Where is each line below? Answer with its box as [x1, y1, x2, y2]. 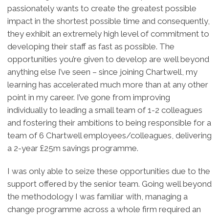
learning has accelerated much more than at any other [7, 80, 208, 90]
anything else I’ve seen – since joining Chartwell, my [7, 67, 197, 77]
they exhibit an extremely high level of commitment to [7, 29, 209, 39]
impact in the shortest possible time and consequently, [7, 16, 210, 26]
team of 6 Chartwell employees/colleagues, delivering [7, 131, 212, 141]
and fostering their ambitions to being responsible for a [7, 118, 211, 128]
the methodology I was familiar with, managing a [7, 192, 188, 202]
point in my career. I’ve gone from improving [7, 92, 170, 103]
